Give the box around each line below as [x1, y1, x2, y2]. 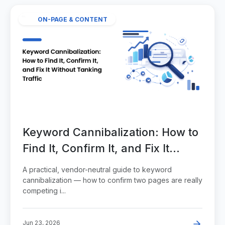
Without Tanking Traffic [23, 157, 148, 171]
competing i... [23, 186, 66, 195]
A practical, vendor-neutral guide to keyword [23, 165, 172, 174]
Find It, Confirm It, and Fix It [23, 141, 169, 155]
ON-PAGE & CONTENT [38, 15, 107, 23]
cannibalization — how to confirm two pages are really [23, 175, 202, 184]
